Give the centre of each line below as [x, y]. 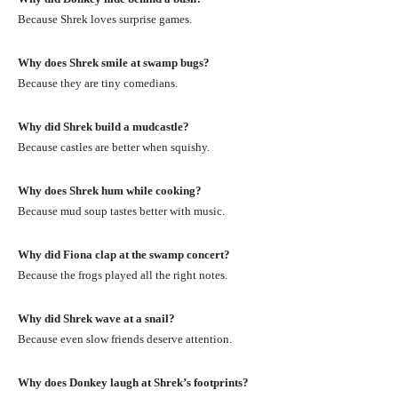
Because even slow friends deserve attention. [125, 338]
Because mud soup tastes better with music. [121, 211]
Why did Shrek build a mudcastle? [103, 126]
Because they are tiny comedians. [98, 83]
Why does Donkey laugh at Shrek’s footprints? [133, 382]
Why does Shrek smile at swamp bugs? [114, 62]
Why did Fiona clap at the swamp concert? [124, 254]
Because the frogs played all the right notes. [123, 275]
